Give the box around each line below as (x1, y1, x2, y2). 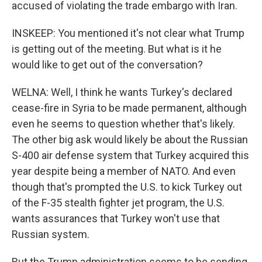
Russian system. (12, 228, 89, 241)
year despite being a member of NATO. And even (12, 165, 236, 178)
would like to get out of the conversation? (12, 58, 203, 71)
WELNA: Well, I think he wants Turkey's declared (12, 86, 232, 99)
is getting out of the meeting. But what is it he (12, 43, 222, 56)
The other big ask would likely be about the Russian (12, 133, 248, 146)
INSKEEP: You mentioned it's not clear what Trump (12, 27, 244, 40)
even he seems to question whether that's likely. (12, 118, 235, 130)
